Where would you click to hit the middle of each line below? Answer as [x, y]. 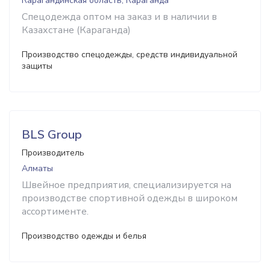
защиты [37, 66]
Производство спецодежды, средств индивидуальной [130, 55]
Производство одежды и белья [84, 236]
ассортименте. [55, 212]
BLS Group [52, 135]
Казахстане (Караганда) [76, 30]
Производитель [53, 153]
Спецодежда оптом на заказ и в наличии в [119, 17]
